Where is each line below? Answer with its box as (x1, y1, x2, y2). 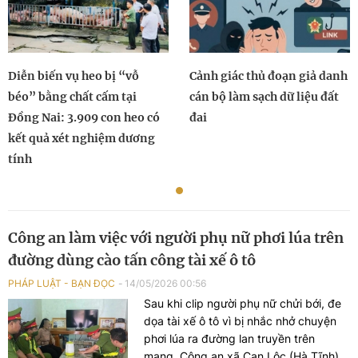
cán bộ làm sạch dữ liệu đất (189, 89, 339, 105)
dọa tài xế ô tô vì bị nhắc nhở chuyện (144, 314, 336, 328)
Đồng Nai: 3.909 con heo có (8, 110, 160, 125)
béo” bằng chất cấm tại (8, 89, 137, 105)
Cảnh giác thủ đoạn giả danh (189, 69, 348, 84)
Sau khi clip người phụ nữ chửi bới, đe (144, 296, 341, 311)
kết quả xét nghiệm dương (8, 131, 155, 146)
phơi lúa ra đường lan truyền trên (144, 332, 315, 346)
